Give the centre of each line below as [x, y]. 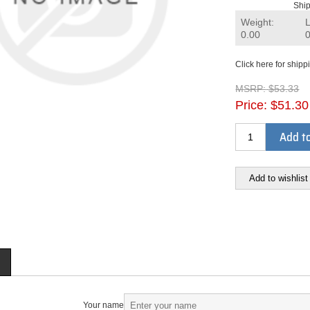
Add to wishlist [278, 178]
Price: [252, 105]
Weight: [258, 22]
